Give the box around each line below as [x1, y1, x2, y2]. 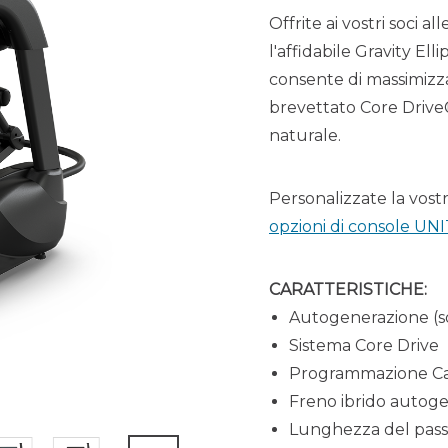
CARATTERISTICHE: [269, 280, 427, 300]
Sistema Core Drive [289, 336, 439, 356]
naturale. [269, 126, 341, 146]
